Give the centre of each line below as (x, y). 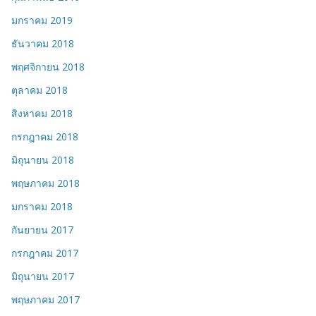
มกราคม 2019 (42, 20)
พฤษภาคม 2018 (45, 183)
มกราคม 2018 (42, 207)
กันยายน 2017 (42, 230)
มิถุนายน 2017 (43, 276)
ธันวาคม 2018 (43, 44)
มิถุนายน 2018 (43, 160)
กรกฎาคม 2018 (45, 137)
